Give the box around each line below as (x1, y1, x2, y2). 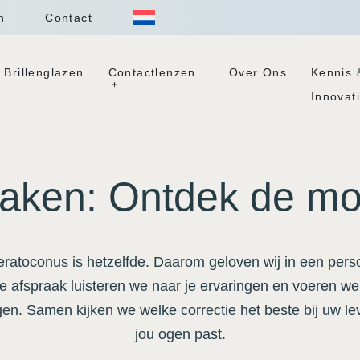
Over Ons (228, 66, 287, 80)
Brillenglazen (4, 66, 84, 80)
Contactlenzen (108, 66, 196, 80)
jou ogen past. (134, 325, 226, 342)
